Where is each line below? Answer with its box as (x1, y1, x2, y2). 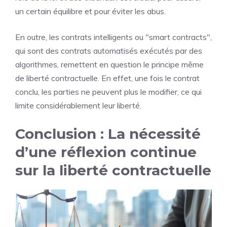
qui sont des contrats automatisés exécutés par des (15, 45, 202, 56)
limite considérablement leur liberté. (15, 100, 141, 110)
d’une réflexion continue (15, 143, 197, 161)
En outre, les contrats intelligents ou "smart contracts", (15, 31, 212, 42)
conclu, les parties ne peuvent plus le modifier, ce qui (15, 86, 202, 97)
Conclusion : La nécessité (15, 125, 201, 142)
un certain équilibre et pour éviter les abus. (15, 6, 166, 16)
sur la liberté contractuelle (15, 161, 211, 179)
